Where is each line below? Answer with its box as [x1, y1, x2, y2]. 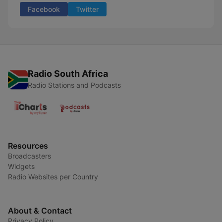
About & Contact [8, 206, 72, 216]
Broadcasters [8, 152, 51, 160]
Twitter [76, 5, 99, 13]
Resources [8, 141, 48, 151]
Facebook [28, 5, 60, 13]
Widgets [8, 162, 35, 170]
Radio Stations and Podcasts [28, 81, 121, 89]
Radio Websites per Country [8, 172, 98, 181]
